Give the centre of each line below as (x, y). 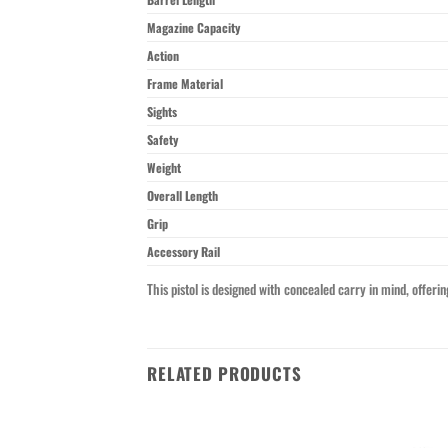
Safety (162, 139)
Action (163, 55)
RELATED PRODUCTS (224, 373)
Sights (162, 111)
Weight (164, 167)
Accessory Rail (183, 251)
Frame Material (185, 83)
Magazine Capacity (193, 27)
